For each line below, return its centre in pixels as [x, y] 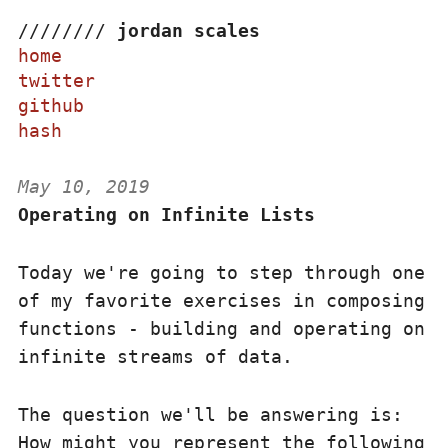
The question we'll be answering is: [210, 414]
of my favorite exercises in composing [221, 300]
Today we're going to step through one [221, 272]
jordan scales [188, 30]
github [51, 105]
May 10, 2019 [84, 186]
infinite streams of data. [155, 356]
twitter [56, 80]
